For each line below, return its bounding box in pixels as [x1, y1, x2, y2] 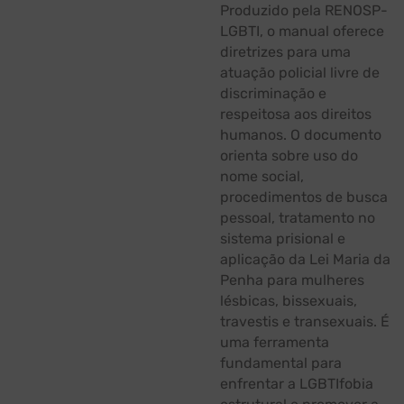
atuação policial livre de [220, 63, 380, 81]
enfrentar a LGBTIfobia [220, 374, 373, 392]
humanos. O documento [220, 125, 381, 143]
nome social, [220, 167, 304, 185]
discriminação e [220, 84, 326, 102]
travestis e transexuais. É [220, 312, 390, 330]
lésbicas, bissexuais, [220, 291, 357, 309]
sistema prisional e [220, 229, 345, 247]
